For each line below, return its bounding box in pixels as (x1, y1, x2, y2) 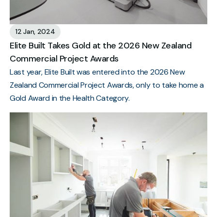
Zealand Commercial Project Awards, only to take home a (10, 79, 204, 90)
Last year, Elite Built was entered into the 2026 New (10, 66, 185, 77)
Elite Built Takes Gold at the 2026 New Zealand (10, 39, 191, 51)
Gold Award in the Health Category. (10, 93, 130, 103)
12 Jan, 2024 (15, 27, 55, 36)
